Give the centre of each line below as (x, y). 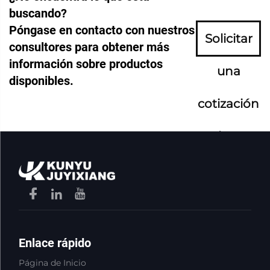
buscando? (38, 13)
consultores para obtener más (89, 47)
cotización (228, 103)
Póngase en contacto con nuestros (102, 30)
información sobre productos (86, 64)
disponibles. (41, 80)
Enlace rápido (55, 243)
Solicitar (228, 38)
